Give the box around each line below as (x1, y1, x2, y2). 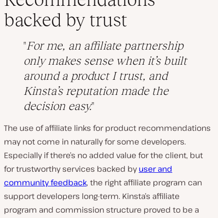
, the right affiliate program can (87, 177, 202, 188)
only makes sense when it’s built (23, 54, 187, 68)
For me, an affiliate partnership (26, 39, 183, 53)
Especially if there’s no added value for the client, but (4, 150, 203, 161)
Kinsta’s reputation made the (23, 84, 168, 98)
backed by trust (4, 9, 127, 31)
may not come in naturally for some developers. (4, 136, 186, 147)
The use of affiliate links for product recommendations (4, 123, 211, 134)
